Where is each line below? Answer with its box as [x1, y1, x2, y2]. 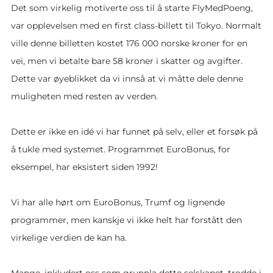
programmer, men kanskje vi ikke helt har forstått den [11, 214, 242, 225]
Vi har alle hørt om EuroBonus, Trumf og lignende [11, 197, 225, 207]
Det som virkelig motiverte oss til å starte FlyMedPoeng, [11, 2, 253, 13]
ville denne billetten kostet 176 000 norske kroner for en [11, 38, 247, 48]
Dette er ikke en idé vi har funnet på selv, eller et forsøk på [11, 126, 258, 136]
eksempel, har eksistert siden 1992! [11, 161, 158, 172]
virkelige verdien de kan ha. [11, 232, 127, 243]
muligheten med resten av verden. [11, 91, 158, 101]
